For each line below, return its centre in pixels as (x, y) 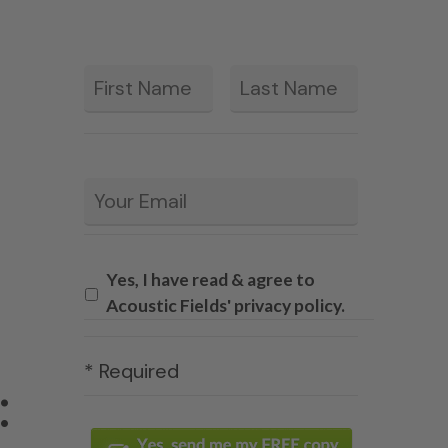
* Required (132, 371)
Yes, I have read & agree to (211, 280)
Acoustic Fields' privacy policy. (226, 306)
